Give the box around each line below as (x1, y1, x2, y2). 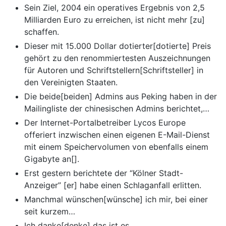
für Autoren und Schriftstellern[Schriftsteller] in (24, 65, 203, 76)
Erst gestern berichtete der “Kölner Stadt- (24, 168, 183, 179)
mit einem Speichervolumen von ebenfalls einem (24, 142, 208, 152)
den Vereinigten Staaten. (24, 77, 118, 88)
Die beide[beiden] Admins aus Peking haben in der (24, 91, 217, 102)
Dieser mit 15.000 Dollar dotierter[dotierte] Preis (24, 41, 211, 51)
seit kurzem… (24, 206, 75, 217)
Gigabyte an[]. (24, 154, 79, 164)
